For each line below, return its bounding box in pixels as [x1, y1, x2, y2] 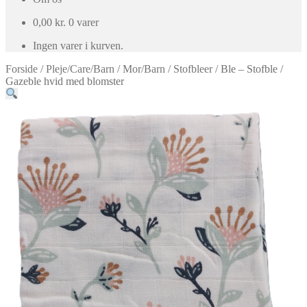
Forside [5, 63, 38, 75]
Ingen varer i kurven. [33, 40, 123, 51]
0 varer [69, 16, 99, 28]
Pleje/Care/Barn [46, 63, 114, 75]
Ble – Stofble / [221, 63, 283, 75]
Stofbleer [173, 63, 212, 75]
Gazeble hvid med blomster [5, 75, 124, 87]
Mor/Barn [123, 63, 165, 75]
